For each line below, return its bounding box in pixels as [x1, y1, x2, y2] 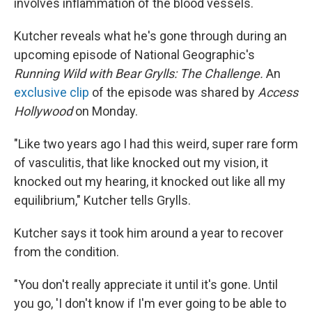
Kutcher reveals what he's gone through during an [14, 29, 287, 43]
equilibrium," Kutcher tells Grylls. [14, 193, 191, 208]
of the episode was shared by [89, 85, 258, 100]
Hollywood [14, 104, 75, 118]
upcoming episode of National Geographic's [14, 47, 255, 62]
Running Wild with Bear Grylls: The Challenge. [14, 66, 266, 81]
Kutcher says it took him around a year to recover [14, 226, 283, 240]
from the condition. [14, 244, 119, 259]
